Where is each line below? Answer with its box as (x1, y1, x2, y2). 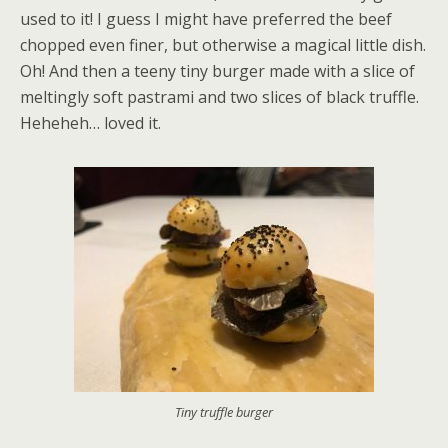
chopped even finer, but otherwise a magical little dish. (20, 33, 426, 56)
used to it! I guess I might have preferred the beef (20, 7, 392, 30)
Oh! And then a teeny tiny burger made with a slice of (20, 59, 415, 82)
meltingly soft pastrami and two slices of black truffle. (20, 85, 419, 108)
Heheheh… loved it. (20, 111, 161, 134)
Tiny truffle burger (175, 402, 273, 421)
